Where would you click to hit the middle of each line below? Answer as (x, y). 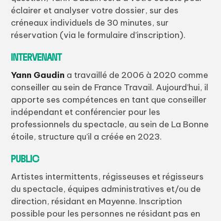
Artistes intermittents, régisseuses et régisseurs (108, 176)
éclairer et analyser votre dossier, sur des (95, 10)
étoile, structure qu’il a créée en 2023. (89, 136)
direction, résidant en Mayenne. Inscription (97, 201)
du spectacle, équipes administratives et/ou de (106, 189)
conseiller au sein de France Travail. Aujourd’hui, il (110, 87)
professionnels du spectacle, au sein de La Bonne (110, 124)
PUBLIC (25, 157)
